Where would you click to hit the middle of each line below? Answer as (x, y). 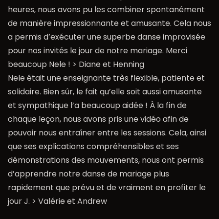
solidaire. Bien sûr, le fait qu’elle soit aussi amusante (105, 91)
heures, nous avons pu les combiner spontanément (106, 9)
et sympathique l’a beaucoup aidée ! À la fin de (97, 105)
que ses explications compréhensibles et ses (93, 146)
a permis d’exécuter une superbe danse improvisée (107, 37)
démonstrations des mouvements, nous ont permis (106, 160)
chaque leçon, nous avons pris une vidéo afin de (98, 119)
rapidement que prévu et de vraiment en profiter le (107, 187)
